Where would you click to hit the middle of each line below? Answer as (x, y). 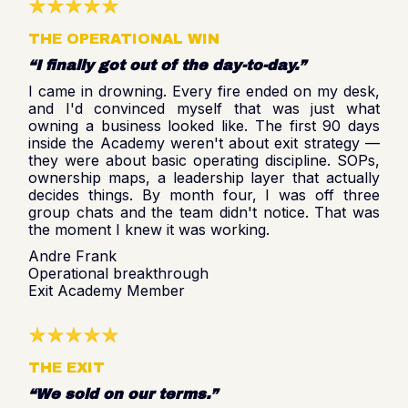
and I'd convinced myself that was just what (204, 108)
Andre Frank (72, 255)
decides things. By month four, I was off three (204, 194)
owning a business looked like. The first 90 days (204, 125)
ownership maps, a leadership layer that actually (204, 177)
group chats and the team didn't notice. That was (204, 212)
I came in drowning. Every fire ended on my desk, (204, 91)
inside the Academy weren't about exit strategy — (204, 143)
